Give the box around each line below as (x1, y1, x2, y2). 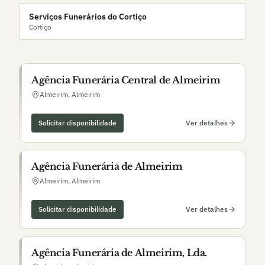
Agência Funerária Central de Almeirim (31, 74, 221, 86)
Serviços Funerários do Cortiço (29, 11, 147, 22)
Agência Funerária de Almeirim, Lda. (31, 247, 207, 258)
